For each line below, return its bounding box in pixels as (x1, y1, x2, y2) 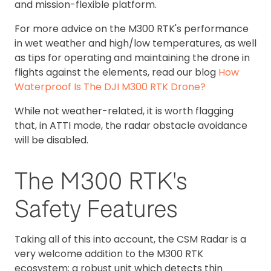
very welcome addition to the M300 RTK (15, 246, 203, 261)
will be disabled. (15, 132, 88, 147)
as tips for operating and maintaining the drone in (15, 50, 250, 65)
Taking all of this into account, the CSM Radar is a (15, 232, 246, 246)
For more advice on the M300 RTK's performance (15, 21, 249, 36)
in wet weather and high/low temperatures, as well (15, 36, 256, 50)
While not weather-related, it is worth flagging (15, 103, 233, 118)
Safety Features (15, 193, 178, 223)
